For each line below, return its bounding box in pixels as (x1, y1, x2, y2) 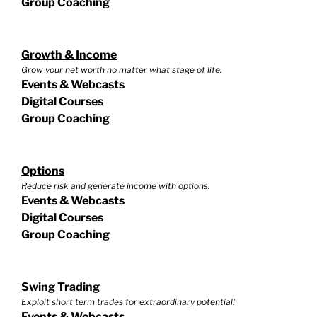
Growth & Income (21, 47, 117, 62)
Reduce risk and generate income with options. (21, 180, 210, 191)
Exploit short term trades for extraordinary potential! (21, 296, 235, 307)
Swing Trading (21, 279, 100, 294)
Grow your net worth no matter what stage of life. (21, 64, 222, 75)
